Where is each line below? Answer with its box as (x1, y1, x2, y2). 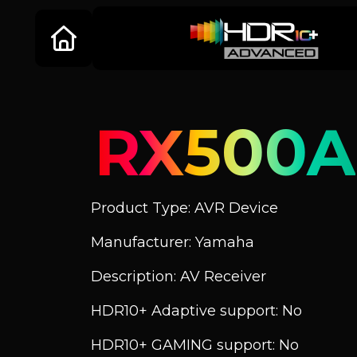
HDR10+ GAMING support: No (91, 336, 299, 354)
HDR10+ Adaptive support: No (91, 302, 302, 320)
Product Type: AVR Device (91, 199, 278, 217)
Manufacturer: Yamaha (91, 233, 254, 251)
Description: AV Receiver (91, 268, 266, 285)
